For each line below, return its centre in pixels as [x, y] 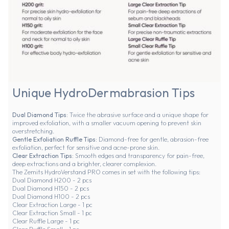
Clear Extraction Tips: [43, 155]
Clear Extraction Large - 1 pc [52, 204]
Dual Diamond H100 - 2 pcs [51, 196]
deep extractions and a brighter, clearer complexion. [84, 164]
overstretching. [33, 131]
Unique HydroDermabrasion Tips [104, 92]
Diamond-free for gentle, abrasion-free [153, 139]
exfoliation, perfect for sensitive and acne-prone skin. [86, 147]
